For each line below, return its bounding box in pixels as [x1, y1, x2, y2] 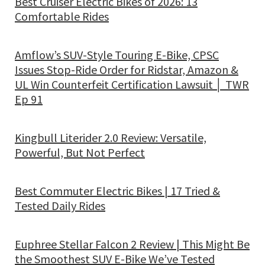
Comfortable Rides [15, 9, 109, 24]
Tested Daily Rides [15, 198, 105, 213]
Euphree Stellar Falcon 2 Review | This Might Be [15, 237, 250, 251]
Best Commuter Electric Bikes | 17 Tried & [15, 183, 220, 198]
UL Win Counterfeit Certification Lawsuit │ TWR [15, 77, 249, 92]
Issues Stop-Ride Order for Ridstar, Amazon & [15, 62, 238, 77]
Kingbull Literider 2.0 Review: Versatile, [15, 130, 206, 145]
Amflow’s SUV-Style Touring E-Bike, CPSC [15, 47, 219, 62]
